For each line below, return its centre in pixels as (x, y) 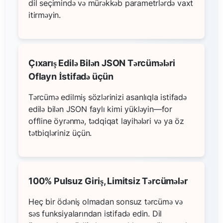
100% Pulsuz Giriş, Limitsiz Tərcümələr (108, 181)
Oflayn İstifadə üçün (71, 76)
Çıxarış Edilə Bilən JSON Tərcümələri (102, 63)
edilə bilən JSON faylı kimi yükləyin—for (100, 109)
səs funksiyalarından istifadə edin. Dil (95, 213)
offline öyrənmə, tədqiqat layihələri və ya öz (106, 121)
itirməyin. (45, 15)
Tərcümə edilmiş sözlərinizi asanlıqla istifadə (108, 97)
